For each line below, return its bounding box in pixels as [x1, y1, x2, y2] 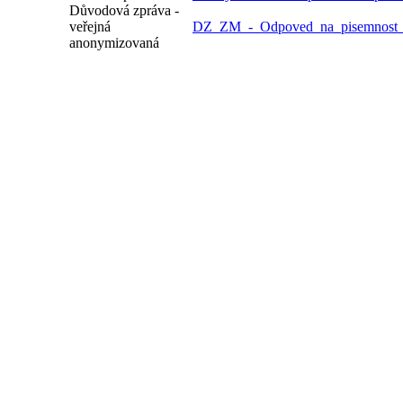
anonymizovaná [69, 35, 159, 50]
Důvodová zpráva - [69, 3, 179, 18]
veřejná [69, 19, 111, 34]
